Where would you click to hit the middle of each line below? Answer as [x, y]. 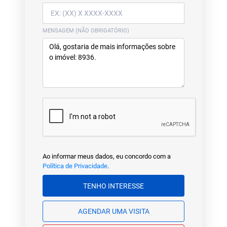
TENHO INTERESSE [126, 186]
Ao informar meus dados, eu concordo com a [107, 156]
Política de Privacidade [75, 166]
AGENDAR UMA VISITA [130, 211]
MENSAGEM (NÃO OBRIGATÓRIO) [86, 31]
